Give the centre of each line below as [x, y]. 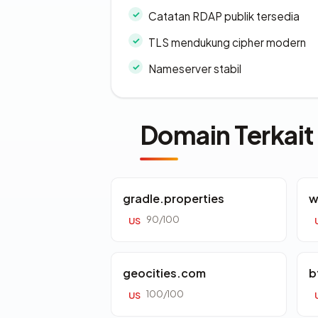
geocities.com [164, 273]
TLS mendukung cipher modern [227, 43]
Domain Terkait [227, 135]
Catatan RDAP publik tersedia [224, 16]
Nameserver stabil [195, 69]
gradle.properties [174, 199]
